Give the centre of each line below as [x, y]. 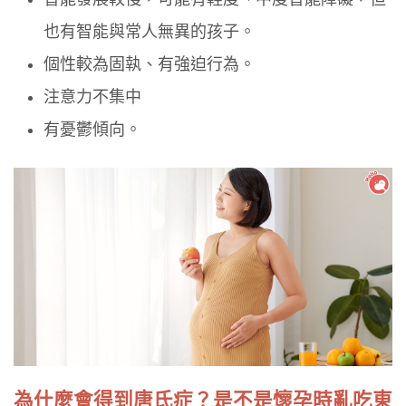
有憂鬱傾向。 [93, 130]
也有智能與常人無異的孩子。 [150, 32]
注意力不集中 [93, 97]
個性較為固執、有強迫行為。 [150, 65]
